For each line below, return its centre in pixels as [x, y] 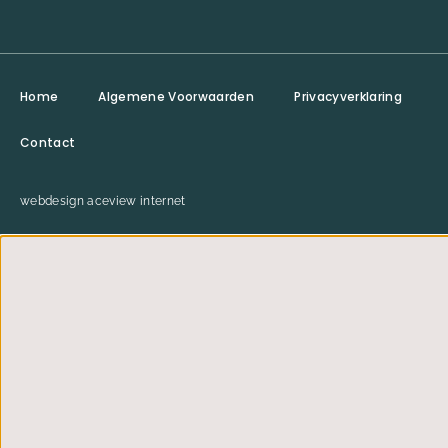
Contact [48, 143]
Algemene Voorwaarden [176, 97]
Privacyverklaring [348, 97]
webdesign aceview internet [103, 201]
